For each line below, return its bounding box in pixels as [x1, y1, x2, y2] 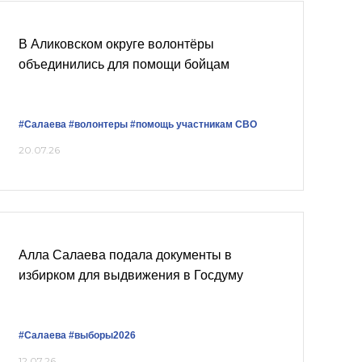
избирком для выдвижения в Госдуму [19, 268, 243, 282]
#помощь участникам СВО [130, 119, 257, 130]
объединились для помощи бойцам [19, 57, 229, 71]
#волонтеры [69, 119, 128, 130]
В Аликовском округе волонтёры [19, 37, 214, 51]
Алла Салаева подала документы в [19, 248, 232, 262]
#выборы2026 [69, 330, 136, 341]
